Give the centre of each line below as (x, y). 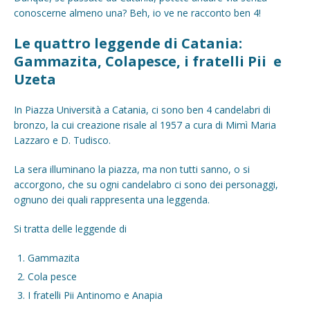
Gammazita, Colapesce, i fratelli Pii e (148, 61)
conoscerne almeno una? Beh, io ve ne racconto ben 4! (137, 12)
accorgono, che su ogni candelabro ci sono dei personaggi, (146, 184)
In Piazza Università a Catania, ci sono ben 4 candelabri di (142, 109)
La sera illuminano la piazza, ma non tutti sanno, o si (132, 169)
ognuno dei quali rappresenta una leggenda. (112, 199)
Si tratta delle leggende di (70, 228)
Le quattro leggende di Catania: (128, 43)
